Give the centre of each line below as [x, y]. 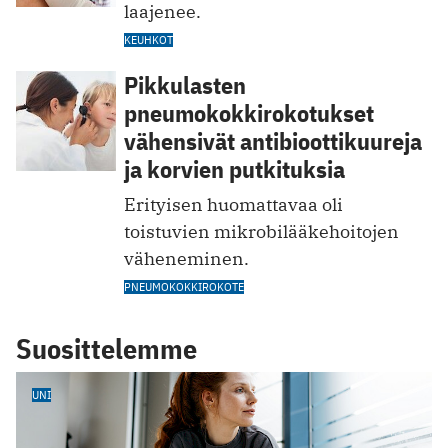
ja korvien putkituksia [234, 168]
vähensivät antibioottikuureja [273, 140]
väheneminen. [186, 258]
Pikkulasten [185, 84]
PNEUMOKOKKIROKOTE [184, 286]
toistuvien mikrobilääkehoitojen [261, 231]
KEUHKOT [148, 39]
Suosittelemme [106, 348]
